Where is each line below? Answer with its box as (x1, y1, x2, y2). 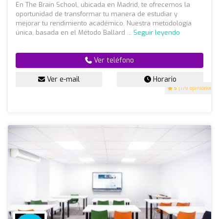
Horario (151, 75, 176, 85)
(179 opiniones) (177, 85, 214, 92)
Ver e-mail (45, 75, 80, 85)
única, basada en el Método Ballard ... (16, 28, 133, 37)
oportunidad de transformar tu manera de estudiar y (16, 10, 177, 19)
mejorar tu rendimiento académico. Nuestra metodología (16, 19, 192, 28)
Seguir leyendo (133, 28, 180, 37)
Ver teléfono (92, 56, 134, 66)
